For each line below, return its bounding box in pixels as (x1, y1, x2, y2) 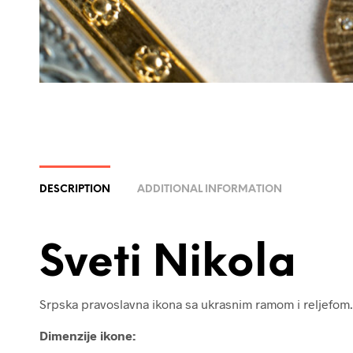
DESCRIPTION (39, 184, 110, 195)
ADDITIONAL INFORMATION (137, 184, 282, 195)
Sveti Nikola (39, 241, 296, 288)
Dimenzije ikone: (39, 328, 136, 344)
